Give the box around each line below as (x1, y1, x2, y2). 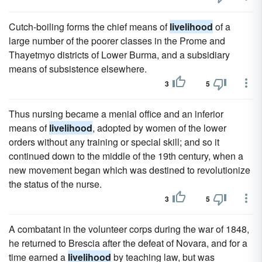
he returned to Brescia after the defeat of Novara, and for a (9, 236, 247, 250)
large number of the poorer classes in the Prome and (9, 34, 225, 47)
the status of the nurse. (9, 177, 102, 191)
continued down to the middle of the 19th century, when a (9, 149, 243, 163)
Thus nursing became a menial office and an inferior (9, 107, 223, 120)
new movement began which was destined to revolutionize (9, 163, 250, 177)
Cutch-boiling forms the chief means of (9, 20, 170, 33)
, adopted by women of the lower (92, 121, 226, 135)
